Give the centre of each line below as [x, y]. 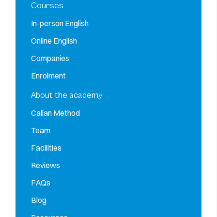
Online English [54, 40]
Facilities [46, 147]
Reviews [46, 165]
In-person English [60, 23]
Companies [50, 58]
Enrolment [48, 75]
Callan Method [55, 113]
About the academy [67, 95]
